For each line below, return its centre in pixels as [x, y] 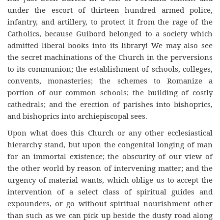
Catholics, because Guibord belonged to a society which [110, 33]
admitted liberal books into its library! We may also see [110, 45]
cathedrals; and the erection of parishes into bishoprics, [110, 104]
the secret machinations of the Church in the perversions [110, 57]
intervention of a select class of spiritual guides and [110, 192]
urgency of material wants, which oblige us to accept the [110, 180]
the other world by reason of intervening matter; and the [110, 168]
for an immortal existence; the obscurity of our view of [110, 156]
